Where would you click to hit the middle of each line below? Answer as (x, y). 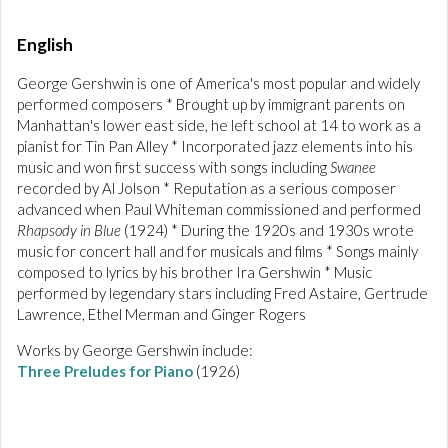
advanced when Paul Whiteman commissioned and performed (219, 209)
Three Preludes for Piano (105, 371)
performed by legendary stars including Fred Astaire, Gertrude (222, 293)
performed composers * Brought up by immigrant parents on (211, 104)
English (45, 44)
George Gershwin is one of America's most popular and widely (218, 83)
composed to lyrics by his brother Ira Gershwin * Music (194, 272)
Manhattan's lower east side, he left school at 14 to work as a (219, 125)
